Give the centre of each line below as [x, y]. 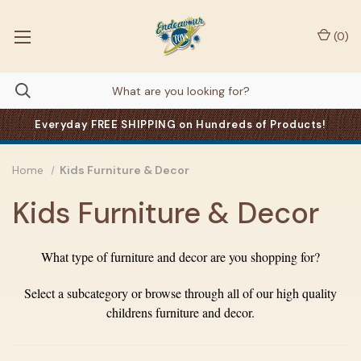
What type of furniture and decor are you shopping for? [180, 257]
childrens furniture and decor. [180, 312]
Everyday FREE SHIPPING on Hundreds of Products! [180, 124]
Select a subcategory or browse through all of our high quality [180, 293]
